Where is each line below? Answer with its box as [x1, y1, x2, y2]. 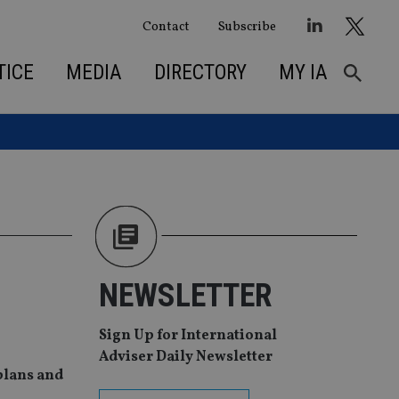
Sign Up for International [99, 326, 277, 346]
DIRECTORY [153, 60, 247, 85]
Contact [142, 17, 190, 36]
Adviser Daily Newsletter [99, 347, 273, 368]
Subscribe [217, 17, 276, 36]
